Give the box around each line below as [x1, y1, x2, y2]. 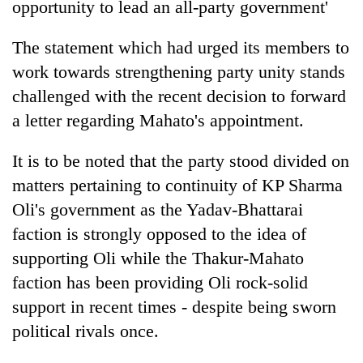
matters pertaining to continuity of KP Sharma [12, 174, 343, 195]
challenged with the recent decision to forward [12, 85, 346, 106]
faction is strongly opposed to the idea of [12, 223, 306, 244]
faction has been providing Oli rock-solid [12, 271, 308, 293]
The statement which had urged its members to [12, 36, 349, 58]
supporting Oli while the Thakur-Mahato [12, 247, 304, 268]
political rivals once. [12, 320, 159, 341]
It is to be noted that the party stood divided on [12, 150, 349, 171]
